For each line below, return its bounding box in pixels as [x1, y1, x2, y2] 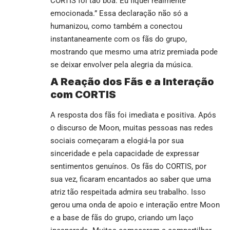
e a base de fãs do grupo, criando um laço [50, 213, 194, 222]
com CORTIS [50, 88, 116, 101]
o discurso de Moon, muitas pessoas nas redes [50, 123, 213, 132]
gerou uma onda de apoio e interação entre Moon [50, 200, 220, 209]
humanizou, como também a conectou [50, 22, 182, 31]
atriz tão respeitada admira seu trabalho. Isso [50, 187, 206, 197]
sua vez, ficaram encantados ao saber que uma [50, 174, 211, 184]
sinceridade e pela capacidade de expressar [50, 148, 199, 158]
